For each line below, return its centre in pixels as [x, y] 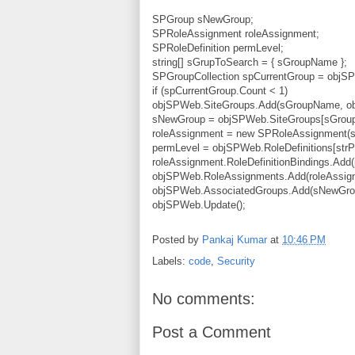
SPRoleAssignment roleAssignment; [236, 33]
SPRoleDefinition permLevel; [218, 48]
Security [236, 261]
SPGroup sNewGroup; [203, 19]
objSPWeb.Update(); [199, 204]
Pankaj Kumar [235, 239]
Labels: [170, 261]
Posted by [177, 239]
